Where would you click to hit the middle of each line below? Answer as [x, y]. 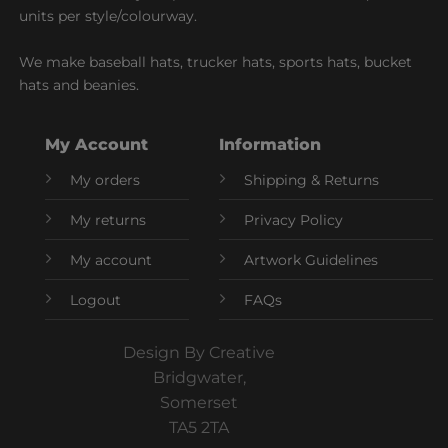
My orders [105, 179]
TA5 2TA [199, 428]
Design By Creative [199, 353]
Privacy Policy [294, 219]
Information [270, 144]
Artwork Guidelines [311, 259]
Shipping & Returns [312, 179]
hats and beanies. [78, 84]
